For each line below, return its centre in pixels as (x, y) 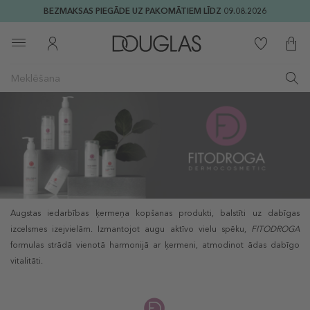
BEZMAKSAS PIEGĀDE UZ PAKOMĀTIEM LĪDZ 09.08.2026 (155, 11)
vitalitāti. (27, 261)
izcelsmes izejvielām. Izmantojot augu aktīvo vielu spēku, (131, 229)
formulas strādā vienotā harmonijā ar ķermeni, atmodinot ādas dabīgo (155, 245)
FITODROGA (275, 229)
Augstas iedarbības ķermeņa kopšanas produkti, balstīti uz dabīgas (155, 213)
